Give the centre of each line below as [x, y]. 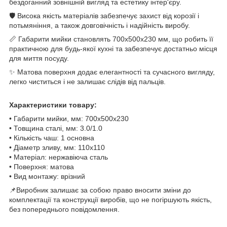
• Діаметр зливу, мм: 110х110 [57, 147]
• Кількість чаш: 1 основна [52, 138]
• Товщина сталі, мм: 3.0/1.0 [56, 128]
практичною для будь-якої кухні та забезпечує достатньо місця [113, 48]
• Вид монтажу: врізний [47, 176]
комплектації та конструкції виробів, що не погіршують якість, [110, 199]
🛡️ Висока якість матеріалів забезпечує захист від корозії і [104, 15]
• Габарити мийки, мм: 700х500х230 [69, 118]
